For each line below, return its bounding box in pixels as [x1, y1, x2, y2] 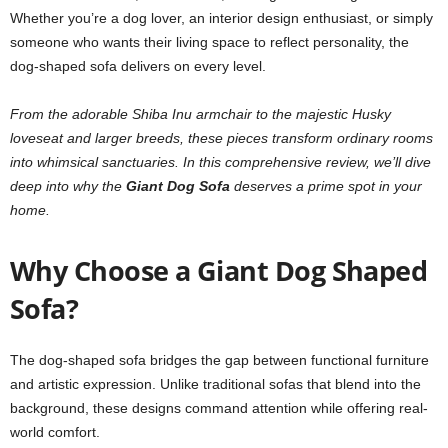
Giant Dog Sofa [126, 178, 230, 194]
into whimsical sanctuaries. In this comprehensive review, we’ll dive [10, 154, 431, 170]
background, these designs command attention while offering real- [10, 400, 428, 416]
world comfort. [10, 424, 100, 440]
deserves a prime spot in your [230, 178, 422, 194]
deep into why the [10, 178, 126, 194]
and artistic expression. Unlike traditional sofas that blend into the [10, 376, 421, 392]
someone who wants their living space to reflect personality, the [10, 34, 409, 50]
